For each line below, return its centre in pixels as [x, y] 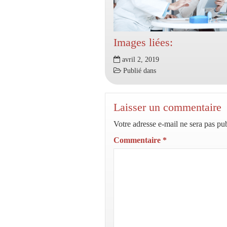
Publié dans [139, 71]
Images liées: [143, 42]
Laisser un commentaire [167, 107]
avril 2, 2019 [140, 60]
